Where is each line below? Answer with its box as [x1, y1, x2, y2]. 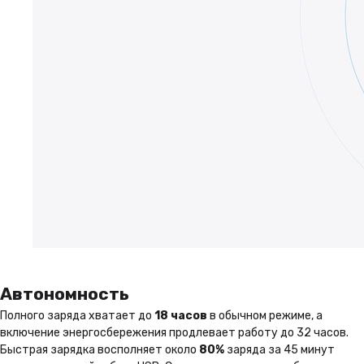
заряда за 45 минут [224, 342, 335, 357]
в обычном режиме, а [207, 308, 323, 323]
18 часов [154, 308, 207, 323]
